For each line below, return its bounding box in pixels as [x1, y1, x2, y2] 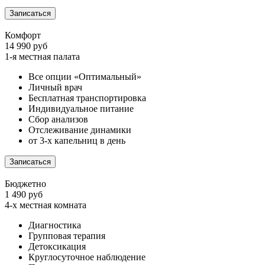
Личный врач [28, 82, 82, 92]
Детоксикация [28, 241, 86, 251]
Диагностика [28, 219, 81, 230]
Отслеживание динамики [28, 124, 131, 135]
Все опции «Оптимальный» [28, 71, 141, 82]
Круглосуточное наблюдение [28, 251, 146, 262]
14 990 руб [5, 40, 47, 51]
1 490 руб [5, 189, 43, 199]
